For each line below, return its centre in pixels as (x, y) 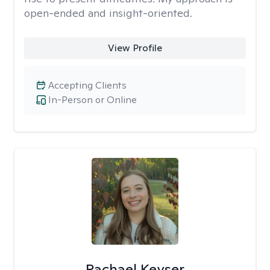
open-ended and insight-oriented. (108, 13)
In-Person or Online (93, 100)
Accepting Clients (87, 85)
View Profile (135, 48)
